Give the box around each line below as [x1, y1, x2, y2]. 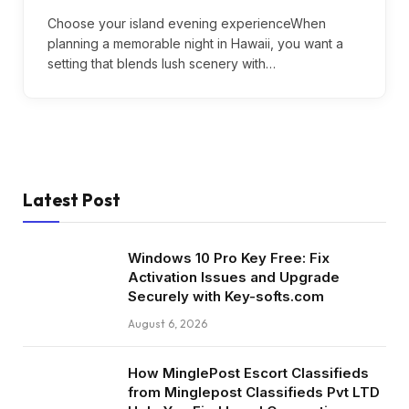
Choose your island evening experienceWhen [47, 15, 326, 31]
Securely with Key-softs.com [128, 287, 324, 305]
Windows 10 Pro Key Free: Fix [128, 248, 330, 267]
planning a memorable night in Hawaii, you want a [47, 35, 343, 51]
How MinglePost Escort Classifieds [128, 363, 369, 382]
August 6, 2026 [128, 316, 207, 330]
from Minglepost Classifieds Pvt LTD [128, 383, 380, 401]
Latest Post [23, 188, 121, 211]
